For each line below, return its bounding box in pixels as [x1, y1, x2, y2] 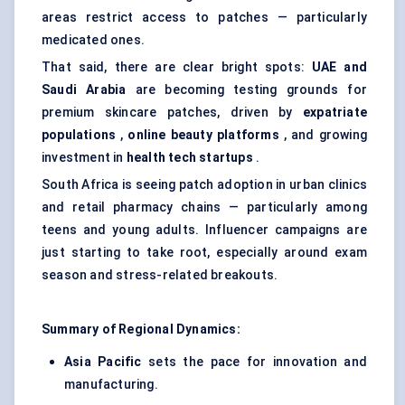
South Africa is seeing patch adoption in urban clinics [42, 177, 367, 193]
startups [199, 150, 253, 165]
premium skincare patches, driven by [42, 105, 303, 120]
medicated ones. [42, 33, 145, 48]
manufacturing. [64, 377, 158, 392]
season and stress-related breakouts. [42, 268, 278, 283]
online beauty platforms [127, 127, 279, 143]
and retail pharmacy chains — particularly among [42, 200, 367, 215]
